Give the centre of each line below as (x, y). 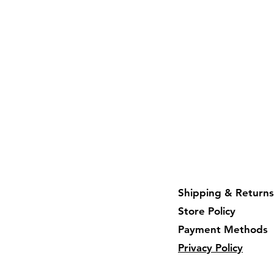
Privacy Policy (210, 248)
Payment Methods (223, 229)
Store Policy (207, 211)
